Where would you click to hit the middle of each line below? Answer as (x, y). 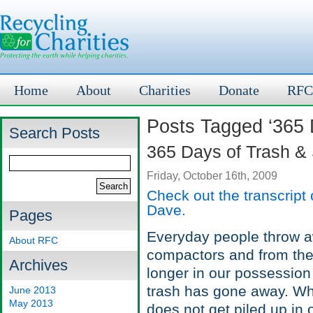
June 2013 (32, 290)
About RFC (34, 240)
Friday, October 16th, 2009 (212, 175)
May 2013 (31, 303)
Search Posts (54, 133)
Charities (165, 90)
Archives (38, 265)
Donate (239, 90)
